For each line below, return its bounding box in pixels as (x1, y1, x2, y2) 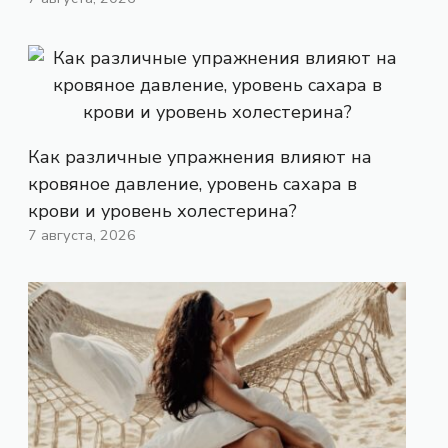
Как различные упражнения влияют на (28, 144, 372, 169)
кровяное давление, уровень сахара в (28, 171, 357, 196)
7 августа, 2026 (28, 224, 136, 245)
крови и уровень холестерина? (28, 198, 297, 223)
